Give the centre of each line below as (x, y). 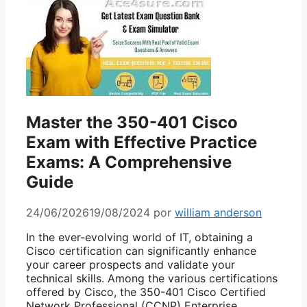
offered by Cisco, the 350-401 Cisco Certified (146, 292)
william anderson (218, 212)
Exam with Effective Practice (142, 142)
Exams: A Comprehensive (129, 162)
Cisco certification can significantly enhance (141, 250)
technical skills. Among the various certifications (152, 278)
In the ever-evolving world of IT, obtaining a (139, 237)
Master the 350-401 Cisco (132, 122)
